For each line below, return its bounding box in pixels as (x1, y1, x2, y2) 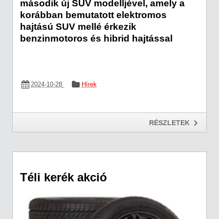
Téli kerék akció (20, 170, 107, 184)
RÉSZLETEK (149, 119, 190, 127)
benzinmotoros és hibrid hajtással (20, 33, 173, 44)
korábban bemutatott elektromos (20, 10, 167, 21)
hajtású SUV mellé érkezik (20, 22, 136, 32)
